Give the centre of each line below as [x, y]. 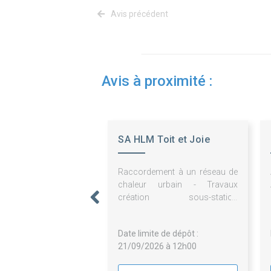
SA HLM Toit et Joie [164, 139]
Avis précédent [139, 14]
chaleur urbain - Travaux [178, 184]
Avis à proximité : [157, 81]
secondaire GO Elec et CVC [169, 210]
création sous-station [178, 197]
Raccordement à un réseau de [178, 171]
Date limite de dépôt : [158, 233]
